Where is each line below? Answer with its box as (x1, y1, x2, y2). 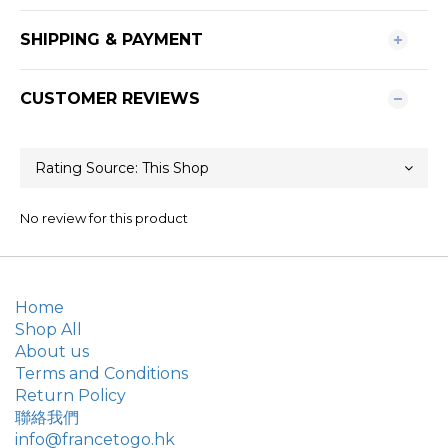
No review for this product (20, 210, 188, 226)
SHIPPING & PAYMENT (20, 30, 203, 49)
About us (15, 342, 89, 361)
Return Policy (15, 386, 126, 405)
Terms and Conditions (15, 364, 188, 383)
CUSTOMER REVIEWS (20, 89, 200, 108)
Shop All (15, 320, 82, 339)
